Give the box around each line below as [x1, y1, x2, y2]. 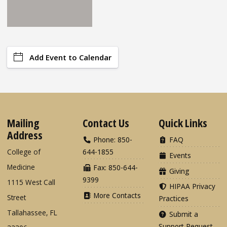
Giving [167, 166, 190, 176]
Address [7, 127, 43, 142]
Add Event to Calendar [29, 52, 111, 63]
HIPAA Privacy [167, 181, 215, 192]
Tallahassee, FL [7, 207, 57, 217]
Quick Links [158, 115, 207, 130]
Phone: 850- [91, 135, 133, 145]
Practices [158, 194, 188, 204]
